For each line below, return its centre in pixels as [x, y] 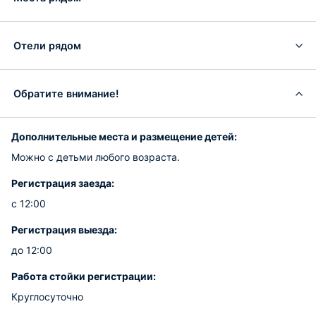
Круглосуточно [47, 297]
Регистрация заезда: [63, 183]
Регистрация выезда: [64, 230]
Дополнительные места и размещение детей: [124, 136]
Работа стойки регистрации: [84, 276]
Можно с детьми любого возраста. [96, 157]
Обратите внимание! [66, 93]
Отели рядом [47, 45]
